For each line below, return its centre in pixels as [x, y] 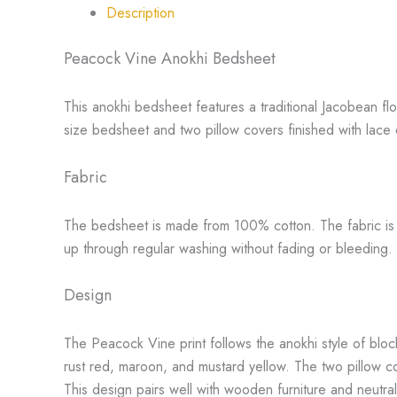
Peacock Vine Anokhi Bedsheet [170, 59]
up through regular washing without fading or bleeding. [228, 248]
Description [140, 13]
